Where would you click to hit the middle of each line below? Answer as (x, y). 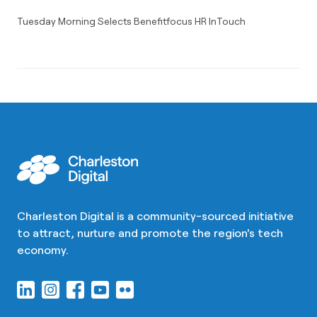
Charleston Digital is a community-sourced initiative (155, 215)
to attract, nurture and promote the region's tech (150, 232)
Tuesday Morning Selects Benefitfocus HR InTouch (131, 21)
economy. (43, 249)
